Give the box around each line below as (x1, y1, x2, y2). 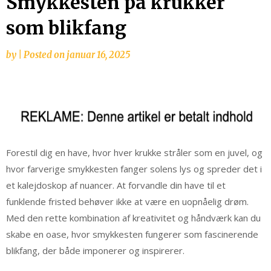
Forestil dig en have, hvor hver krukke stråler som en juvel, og (6, 146, 263, 158)
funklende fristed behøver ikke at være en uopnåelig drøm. (6, 195, 249, 207)
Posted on (24, 48, 67, 60)
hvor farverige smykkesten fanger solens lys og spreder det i (6, 162, 262, 175)
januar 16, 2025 (67, 48, 130, 60)
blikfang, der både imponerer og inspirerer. (6, 244, 184, 256)
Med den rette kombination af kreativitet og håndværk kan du (6, 211, 261, 224)
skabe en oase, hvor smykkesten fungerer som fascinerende (6, 227, 258, 240)
